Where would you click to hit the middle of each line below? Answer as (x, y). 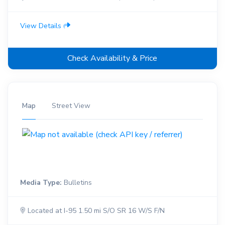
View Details (41, 26)
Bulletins (77, 183)
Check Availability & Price (113, 59)
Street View (71, 106)
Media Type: (41, 183)
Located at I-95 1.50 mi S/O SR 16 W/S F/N (95, 211)
